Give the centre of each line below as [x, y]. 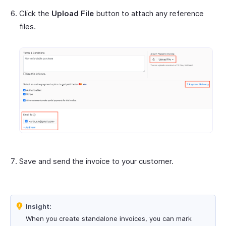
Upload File [73, 13]
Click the [35, 13]
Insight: [39, 206]
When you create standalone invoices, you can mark [109, 218]
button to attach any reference [149, 13]
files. [27, 26]
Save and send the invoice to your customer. [96, 161]
